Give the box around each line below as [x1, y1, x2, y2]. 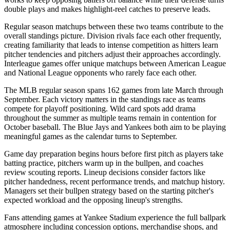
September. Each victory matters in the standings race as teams [4, 94, 205, 104]
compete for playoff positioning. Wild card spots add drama [4, 104, 196, 113]
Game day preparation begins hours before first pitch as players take [4, 149, 223, 158]
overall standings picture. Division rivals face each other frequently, [4, 31, 221, 40]
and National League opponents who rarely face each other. [4, 68, 197, 77]
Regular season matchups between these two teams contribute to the [4, 22, 223, 31]
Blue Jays [78, 122, 109, 131]
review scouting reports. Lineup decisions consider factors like [4, 167, 205, 177]
